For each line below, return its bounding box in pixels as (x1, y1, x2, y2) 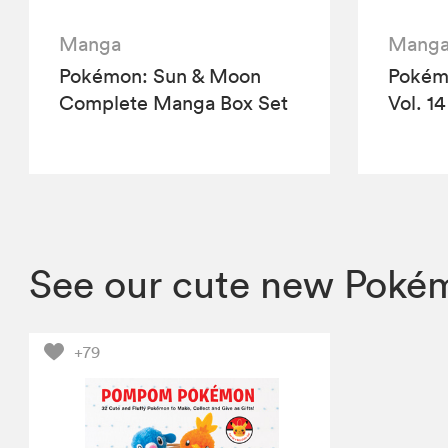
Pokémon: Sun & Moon (59, 63, 262, 88)
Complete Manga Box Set (59, 90, 289, 115)
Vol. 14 (387, 90, 445, 115)
